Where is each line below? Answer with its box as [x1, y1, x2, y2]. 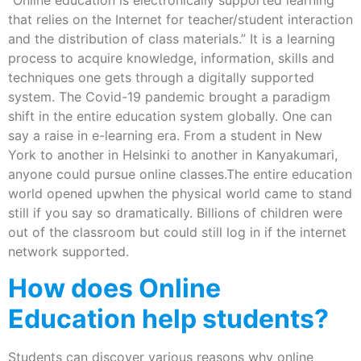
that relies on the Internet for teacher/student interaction [8, 11, 353, 28]
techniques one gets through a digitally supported [8, 69, 314, 86]
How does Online [8, 272, 221, 304]
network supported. [8, 243, 129, 260]
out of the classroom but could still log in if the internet [8, 224, 346, 241]
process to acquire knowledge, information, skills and [8, 50, 334, 67]
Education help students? [8, 302, 329, 334]
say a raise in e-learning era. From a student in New [8, 127, 322, 144]
